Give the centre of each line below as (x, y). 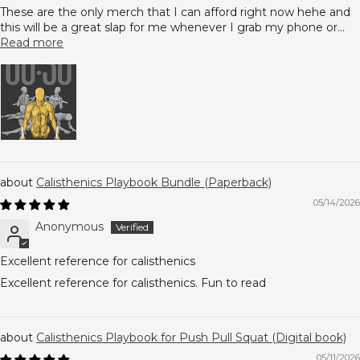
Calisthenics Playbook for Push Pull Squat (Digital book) (191, 337)
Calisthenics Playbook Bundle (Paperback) (154, 182)
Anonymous (70, 227)
